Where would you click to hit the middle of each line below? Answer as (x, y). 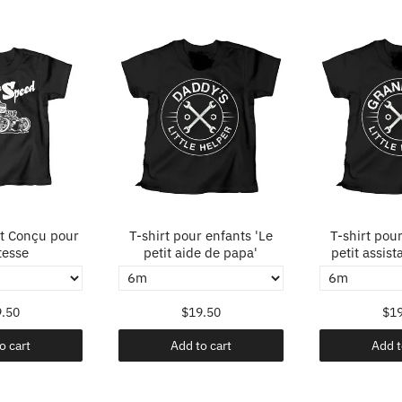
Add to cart (201, 345)
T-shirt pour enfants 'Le (201, 235)
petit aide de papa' (201, 252)
